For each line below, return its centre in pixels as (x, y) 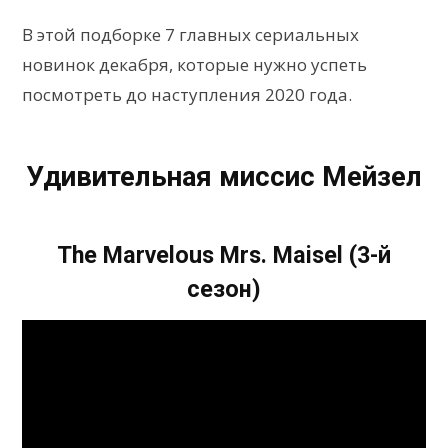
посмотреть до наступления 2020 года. (187, 94)
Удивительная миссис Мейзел (224, 176)
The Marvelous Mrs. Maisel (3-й (224, 254)
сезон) (224, 288)
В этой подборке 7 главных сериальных (190, 34)
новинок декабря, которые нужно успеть (194, 64)
